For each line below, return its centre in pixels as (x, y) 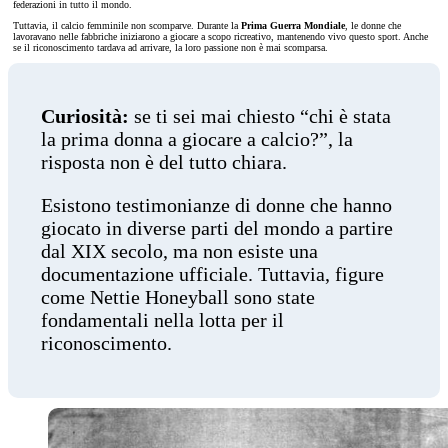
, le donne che (373, 25)
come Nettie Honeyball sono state (177, 297)
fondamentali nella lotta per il (162, 320)
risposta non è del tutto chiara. (163, 162)
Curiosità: (84, 116)
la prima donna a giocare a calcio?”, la (196, 139)
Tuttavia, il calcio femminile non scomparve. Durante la (127, 25)
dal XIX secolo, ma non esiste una (179, 251)
